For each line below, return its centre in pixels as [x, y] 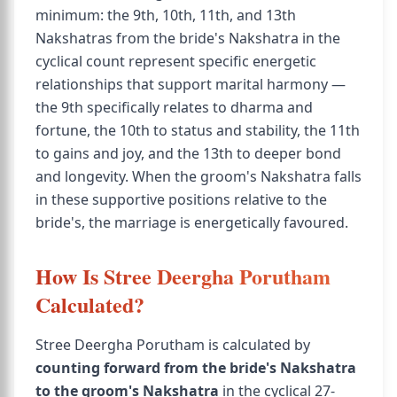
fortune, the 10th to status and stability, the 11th [198, 130]
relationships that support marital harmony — [191, 84]
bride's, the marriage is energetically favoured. [192, 222]
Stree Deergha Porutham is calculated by [173, 345]
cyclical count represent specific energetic [176, 61]
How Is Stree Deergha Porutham [183, 276]
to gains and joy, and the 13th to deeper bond [188, 153]
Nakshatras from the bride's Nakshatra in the [188, 38]
